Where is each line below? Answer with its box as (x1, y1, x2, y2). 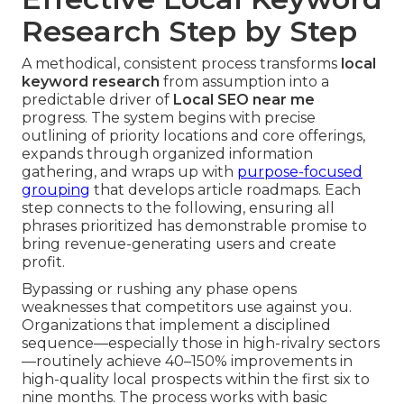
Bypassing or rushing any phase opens (22, 280, 297, 298)
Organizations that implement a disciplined (22, 317, 331, 335)
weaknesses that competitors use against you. (22, 298, 352, 317)
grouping (22, 181, 90, 199)
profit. (22, 253, 65, 271)
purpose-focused (237, 163, 363, 181)
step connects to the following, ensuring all (22, 199, 335, 217)
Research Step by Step (22, 14, 357, 50)
